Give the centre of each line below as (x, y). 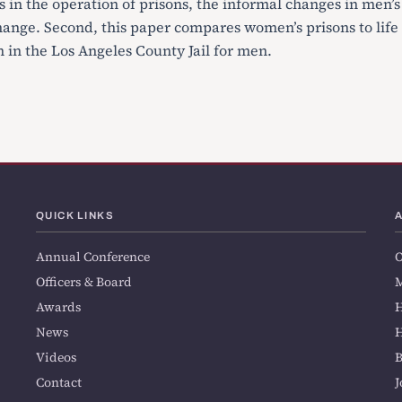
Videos (57, 358)
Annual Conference (93, 257)
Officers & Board (84, 282)
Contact (59, 383)
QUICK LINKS (75, 215)
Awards (59, 307)
